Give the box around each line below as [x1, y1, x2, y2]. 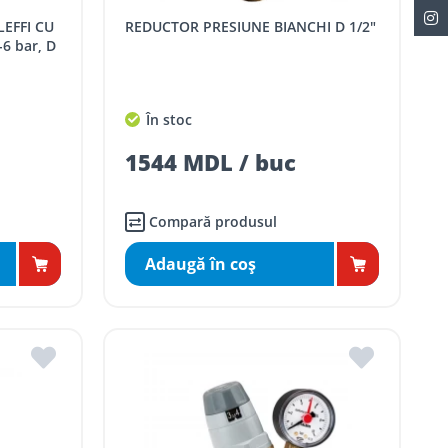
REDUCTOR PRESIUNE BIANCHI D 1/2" [134, 17, 377, 37]
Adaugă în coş [145, 253, 257, 276]
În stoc [142, 110, 193, 130]
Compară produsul [149, 212, 278, 232]
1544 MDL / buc [125, 147, 297, 178]
